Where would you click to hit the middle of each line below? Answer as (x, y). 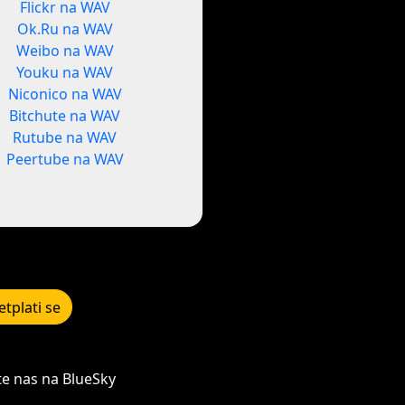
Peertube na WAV (65, 160)
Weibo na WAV (65, 51)
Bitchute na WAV (65, 116)
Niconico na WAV (65, 94)
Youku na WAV (65, 73)
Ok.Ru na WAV (65, 29)
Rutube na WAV (65, 138)
